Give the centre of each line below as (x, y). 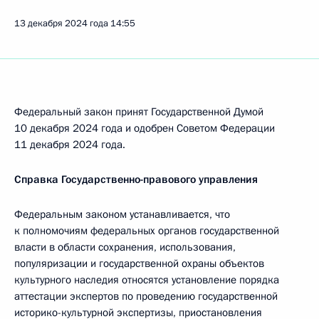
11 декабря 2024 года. (70, 145)
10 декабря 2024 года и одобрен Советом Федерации (145, 128)
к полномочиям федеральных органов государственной (147, 231)
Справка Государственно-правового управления (136, 179)
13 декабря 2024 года (61, 23)
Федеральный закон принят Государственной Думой (139, 112)
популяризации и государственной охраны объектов (139, 263)
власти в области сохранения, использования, (125, 247)
